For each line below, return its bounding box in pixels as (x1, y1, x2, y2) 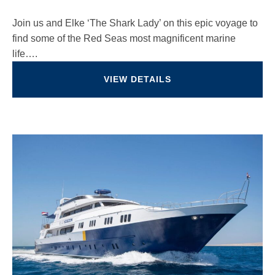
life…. (12, 48, 37, 59)
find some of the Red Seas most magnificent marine (12, 33, 236, 44)
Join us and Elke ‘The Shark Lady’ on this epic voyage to (12, 18, 258, 28)
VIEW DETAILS (104, 74, 171, 84)
